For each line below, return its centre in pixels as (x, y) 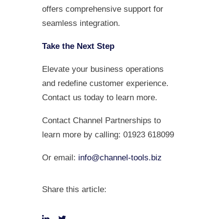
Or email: (60, 158)
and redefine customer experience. (105, 83)
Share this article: (74, 189)
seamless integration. (81, 23)
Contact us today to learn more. (100, 98)
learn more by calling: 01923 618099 (108, 135)
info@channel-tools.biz (120, 158)
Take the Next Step (78, 46)
